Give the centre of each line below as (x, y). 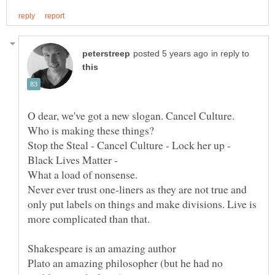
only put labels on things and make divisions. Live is (142, 203)
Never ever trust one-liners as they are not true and (137, 189)
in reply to (230, 53)
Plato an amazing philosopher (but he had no (125, 262)
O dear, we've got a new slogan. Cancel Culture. (131, 115)
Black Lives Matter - (73, 159)
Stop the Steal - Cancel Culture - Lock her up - (129, 145)
